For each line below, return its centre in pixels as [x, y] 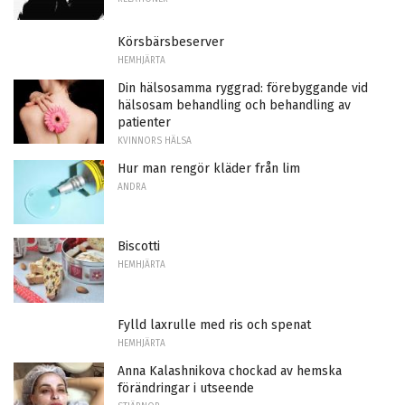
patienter [144, 122]
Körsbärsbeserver [171, 42]
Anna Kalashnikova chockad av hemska [230, 372]
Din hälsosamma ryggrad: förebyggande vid [243, 88]
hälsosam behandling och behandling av [234, 105]
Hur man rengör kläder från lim [209, 168]
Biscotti [139, 247]
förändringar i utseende [186, 389]
